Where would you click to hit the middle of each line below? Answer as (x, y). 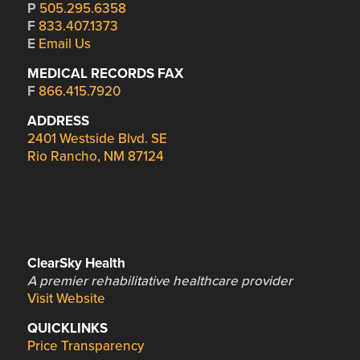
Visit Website (66, 299)
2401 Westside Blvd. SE (97, 139)
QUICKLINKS (67, 329)
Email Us (64, 43)
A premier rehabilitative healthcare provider (160, 281)
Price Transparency (85, 346)
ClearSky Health (76, 264)
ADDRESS (58, 121)
